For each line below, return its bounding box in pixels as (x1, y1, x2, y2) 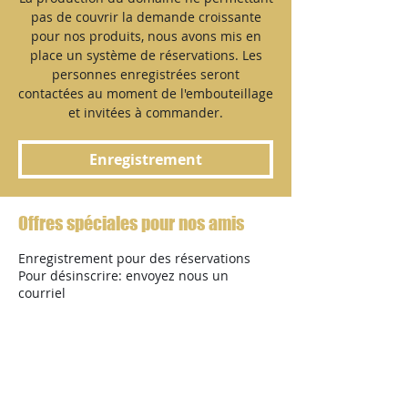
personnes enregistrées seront (52, 66, 240, 83)
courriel (18, 284, 66, 301)
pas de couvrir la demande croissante (30, 8, 261, 25)
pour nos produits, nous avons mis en (30, 27, 261, 45)
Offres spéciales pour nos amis (18, 212, 244, 234)
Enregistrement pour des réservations (18, 250, 250, 267)
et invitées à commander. (68, 104, 223, 121)
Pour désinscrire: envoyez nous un (18, 267, 229, 284)
